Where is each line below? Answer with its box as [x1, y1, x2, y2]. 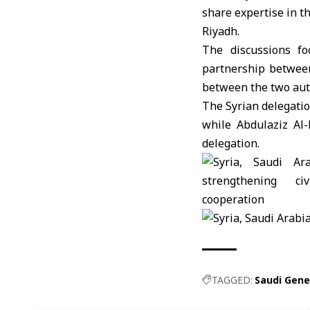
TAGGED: [212, 273, 253, 286]
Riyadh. [202, 24, 239, 39]
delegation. [202, 136, 259, 151]
